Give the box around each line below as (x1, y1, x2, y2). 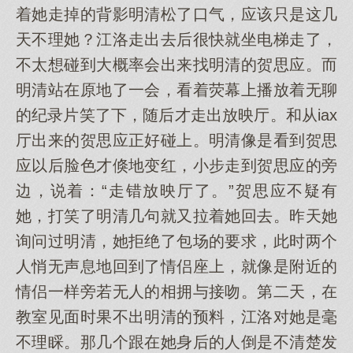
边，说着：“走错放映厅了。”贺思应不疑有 (16, 182, 337, 199)
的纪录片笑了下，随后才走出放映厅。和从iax (16, 106, 337, 124)
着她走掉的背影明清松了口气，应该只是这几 (16, 6, 337, 23)
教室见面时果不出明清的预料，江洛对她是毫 (16, 308, 337, 325)
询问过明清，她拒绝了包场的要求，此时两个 (16, 232, 337, 250)
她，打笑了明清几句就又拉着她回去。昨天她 (16, 207, 337, 225)
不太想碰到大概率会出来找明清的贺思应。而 (16, 56, 337, 73)
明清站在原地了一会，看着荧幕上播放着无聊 (16, 81, 337, 98)
